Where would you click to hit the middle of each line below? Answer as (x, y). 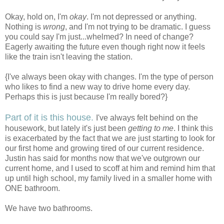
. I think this (193, 128)
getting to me (151, 128)
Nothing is (24, 27)
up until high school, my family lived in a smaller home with (108, 178)
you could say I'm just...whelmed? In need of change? (99, 37)
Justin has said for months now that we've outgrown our (102, 158)
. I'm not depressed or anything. (141, 17)
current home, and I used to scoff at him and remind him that (110, 168)
